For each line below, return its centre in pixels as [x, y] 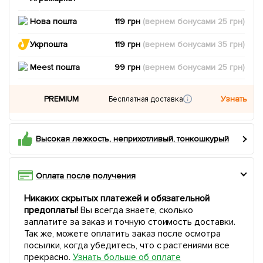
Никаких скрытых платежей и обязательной [117, 198]
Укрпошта [49, 44]
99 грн [129, 67]
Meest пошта [55, 67]
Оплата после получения [86, 176]
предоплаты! [51, 210]
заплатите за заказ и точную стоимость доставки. [130, 222]
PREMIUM [62, 99]
